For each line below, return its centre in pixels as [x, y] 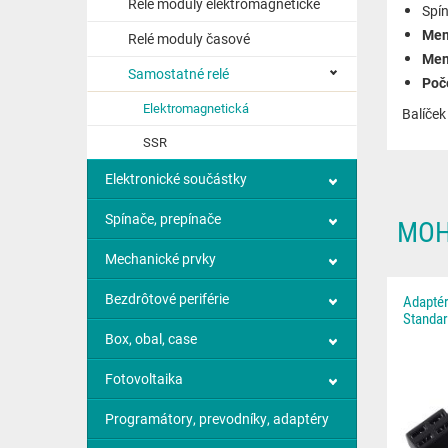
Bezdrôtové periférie [167, 298]
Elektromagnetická [196, 108]
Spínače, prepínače [163, 218]
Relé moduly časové [189, 38]
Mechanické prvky [160, 258]
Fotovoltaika [144, 378]
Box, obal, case [151, 338]
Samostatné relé [178, 73]
